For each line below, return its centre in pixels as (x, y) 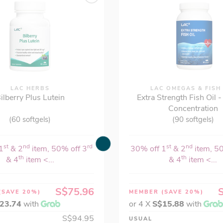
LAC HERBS (30, 88)
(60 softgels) (30, 119)
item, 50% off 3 (58, 149)
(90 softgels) (193, 119)
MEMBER (145, 192)
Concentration (193, 109)
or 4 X (140, 204)
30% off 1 (149, 149)
